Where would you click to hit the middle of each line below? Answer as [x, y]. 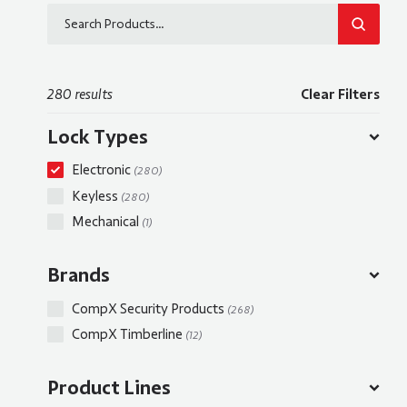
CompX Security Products [149, 308]
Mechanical [107, 222]
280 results [80, 95]
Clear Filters [340, 95]
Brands [79, 275]
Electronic [103, 170]
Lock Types [98, 136]
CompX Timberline [129, 335]
